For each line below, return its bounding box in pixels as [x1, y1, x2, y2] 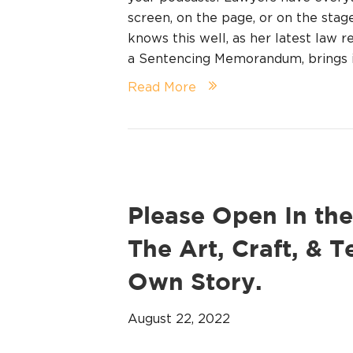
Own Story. [128, 272, 262, 294]
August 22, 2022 [128, 310, 230, 325]
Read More [128, 79, 196, 94]
